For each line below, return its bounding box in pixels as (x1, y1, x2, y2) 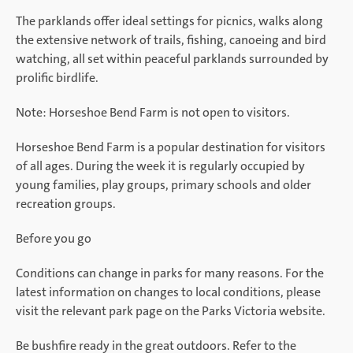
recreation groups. (16, 195, 116, 212)
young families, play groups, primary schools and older (16, 176, 311, 193)
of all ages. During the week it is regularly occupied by (16, 158, 305, 174)
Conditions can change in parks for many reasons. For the (16, 265, 324, 281)
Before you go (16, 230, 91, 247)
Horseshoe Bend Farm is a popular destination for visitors (16, 139, 325, 155)
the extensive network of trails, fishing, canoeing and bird (16, 32, 326, 48)
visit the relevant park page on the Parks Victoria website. (16, 303, 325, 319)
